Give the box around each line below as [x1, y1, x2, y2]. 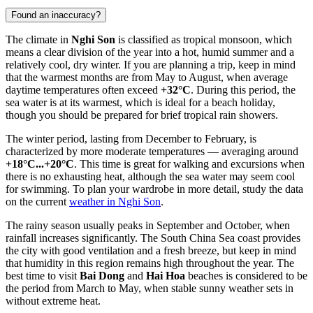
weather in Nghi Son [69, 196, 161, 208]
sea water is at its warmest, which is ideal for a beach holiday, [6, 96, 275, 109]
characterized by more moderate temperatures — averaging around [6, 145, 298, 158]
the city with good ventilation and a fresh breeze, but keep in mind [6, 245, 296, 257]
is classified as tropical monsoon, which [115, 34, 292, 46]
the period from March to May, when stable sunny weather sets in [6, 282, 293, 295]
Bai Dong [80, 270, 124, 282]
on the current [6, 196, 69, 208]
